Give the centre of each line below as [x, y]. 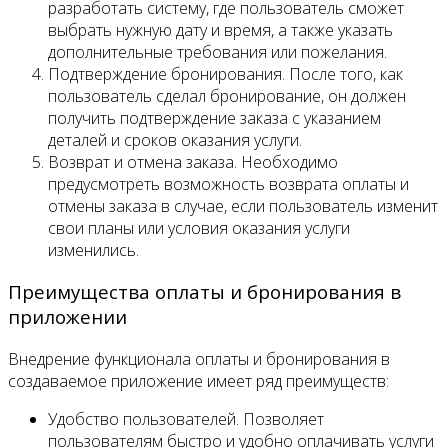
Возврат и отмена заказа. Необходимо [193, 161]
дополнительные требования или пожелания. [217, 51]
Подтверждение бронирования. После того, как [225, 73]
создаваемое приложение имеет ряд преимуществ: [198, 381]
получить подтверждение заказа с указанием [214, 117]
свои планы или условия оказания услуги [199, 227]
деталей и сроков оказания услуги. [175, 139]
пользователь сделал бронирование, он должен [227, 95]
